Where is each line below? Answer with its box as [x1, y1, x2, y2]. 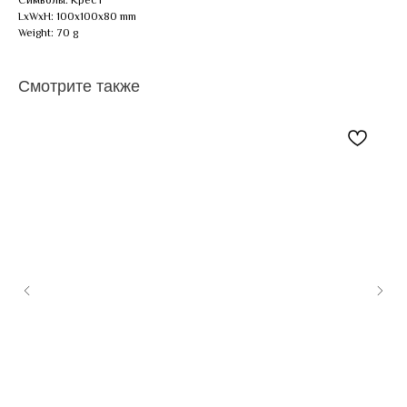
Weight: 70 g [18, 25, 78, 39]
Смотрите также [18, 76, 140, 95]
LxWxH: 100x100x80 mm [18, 9, 136, 23]
